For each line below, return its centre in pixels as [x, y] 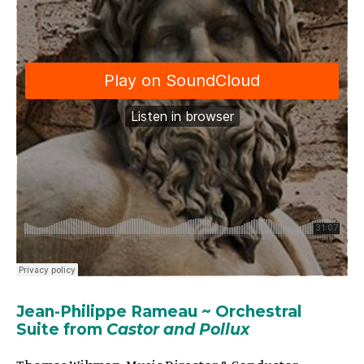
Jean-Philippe [71, 311]
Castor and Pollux [178, 329]
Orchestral [256, 311]
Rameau [166, 311]
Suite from [61, 329]
